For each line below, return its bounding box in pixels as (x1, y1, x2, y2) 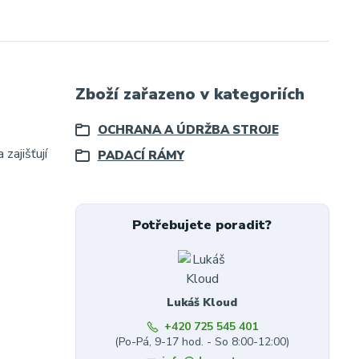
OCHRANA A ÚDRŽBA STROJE (97, 122, 279, 138)
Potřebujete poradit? (132, 216, 272, 234)
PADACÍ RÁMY (97, 147, 184, 163)
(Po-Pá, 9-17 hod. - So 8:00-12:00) (115, 334, 290, 349)
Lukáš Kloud (167, 295, 238, 310)
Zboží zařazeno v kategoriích (75, 83, 305, 105)
